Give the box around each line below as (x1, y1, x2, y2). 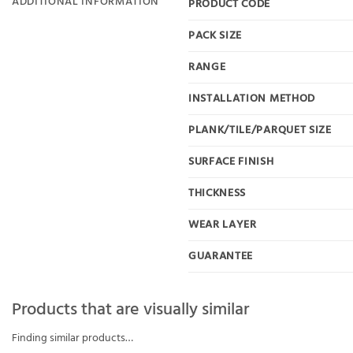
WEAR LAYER (188, 216, 257, 233)
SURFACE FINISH (188, 153, 274, 170)
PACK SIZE (188, 27, 243, 44)
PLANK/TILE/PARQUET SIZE (188, 121, 332, 139)
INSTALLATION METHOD (188, 90, 315, 107)
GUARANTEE (188, 247, 254, 265)
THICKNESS (188, 184, 247, 202)
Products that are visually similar (12, 295, 249, 324)
